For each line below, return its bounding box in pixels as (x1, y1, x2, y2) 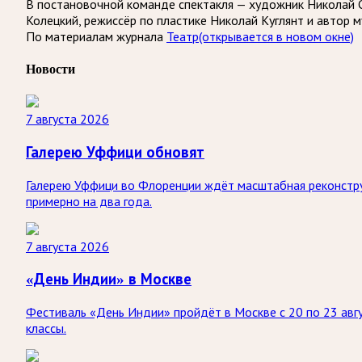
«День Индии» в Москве (26, 271, 192, 288)
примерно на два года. (26, 192, 152, 209)
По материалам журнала (26, 27, 166, 44)
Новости (26, 61, 75, 76)
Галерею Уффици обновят (26, 143, 204, 161)
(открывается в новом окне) (199, 27, 354, 44)
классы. (26, 320, 66, 337)
